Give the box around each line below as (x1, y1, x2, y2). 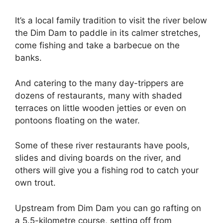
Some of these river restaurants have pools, (15, 140, 190, 151)
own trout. (15, 178, 56, 188)
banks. (15, 53, 42, 63)
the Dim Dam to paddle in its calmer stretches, (15, 28, 201, 38)
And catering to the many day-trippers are (15, 78, 184, 88)
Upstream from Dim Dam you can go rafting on (15, 203, 201, 213)
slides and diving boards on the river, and (15, 153, 181, 163)
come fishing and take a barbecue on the (15, 40, 180, 51)
